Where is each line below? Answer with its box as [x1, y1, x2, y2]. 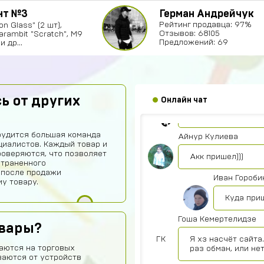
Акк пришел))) [190, 153, 243, 161]
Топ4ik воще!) [190, 70, 240, 78]
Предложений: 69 [159, 38, 228, 47]
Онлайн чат [161, 95, 207, 104]
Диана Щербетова [178, 9, 249, 17]
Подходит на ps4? [190, 111, 260, 120]
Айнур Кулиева [178, 133, 238, 141]
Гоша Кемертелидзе [178, 215, 256, 223]
